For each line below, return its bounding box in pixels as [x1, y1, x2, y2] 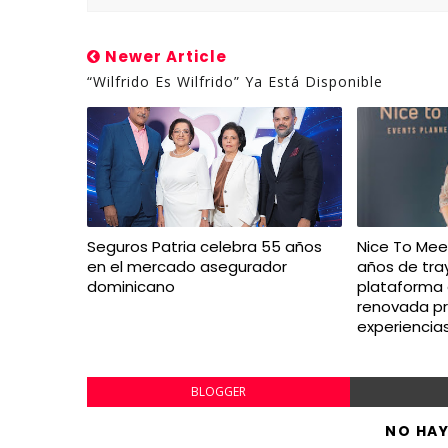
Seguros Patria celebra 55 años [87, 235, 322, 257]
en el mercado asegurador [87, 255, 287, 277]
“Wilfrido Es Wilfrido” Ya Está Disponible [87, 71, 383, 91]
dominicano [87, 275, 175, 297]
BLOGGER [190, 382, 246, 400]
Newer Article [101, 45, 227, 67]
